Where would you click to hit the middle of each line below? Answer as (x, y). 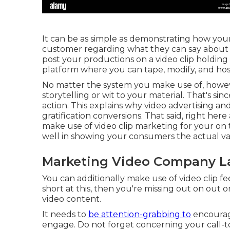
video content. (72, 199)
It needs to (65, 214)
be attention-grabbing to (140, 214)
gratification (66, 116)
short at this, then (79, 188)
